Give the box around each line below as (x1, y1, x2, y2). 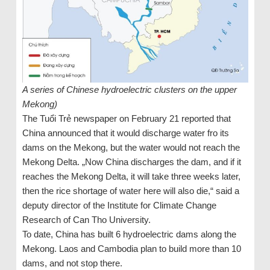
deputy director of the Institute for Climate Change (22, 200, 216, 211)
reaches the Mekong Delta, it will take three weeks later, (22, 171, 240, 182)
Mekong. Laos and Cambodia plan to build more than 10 (22, 243, 241, 254)
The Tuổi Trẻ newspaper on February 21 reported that (22, 113, 231, 124)
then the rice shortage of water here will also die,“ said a (22, 186, 239, 196)
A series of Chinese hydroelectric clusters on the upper (22, 84, 237, 95)
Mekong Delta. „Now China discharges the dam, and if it (22, 157, 241, 168)
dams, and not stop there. (22, 258, 122, 269)
